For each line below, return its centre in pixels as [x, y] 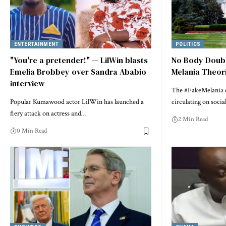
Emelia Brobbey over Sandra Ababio [78, 72]
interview [27, 83]
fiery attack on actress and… [48, 114]
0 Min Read [32, 131]
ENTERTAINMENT [36, 44]
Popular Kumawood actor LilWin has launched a [77, 102]
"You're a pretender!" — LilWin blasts [79, 60]
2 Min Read [193, 120]
